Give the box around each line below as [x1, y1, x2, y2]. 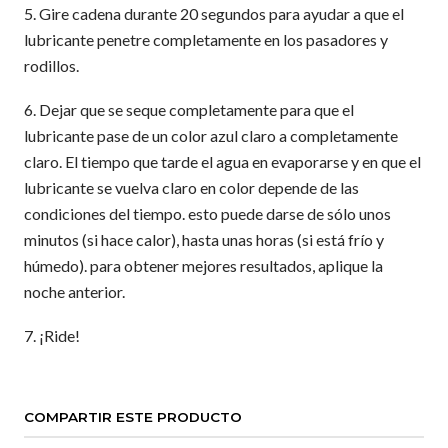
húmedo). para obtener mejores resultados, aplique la [24, 256, 383, 275]
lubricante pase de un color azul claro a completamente [24, 126, 398, 145]
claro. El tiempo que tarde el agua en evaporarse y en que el [24, 152, 421, 171]
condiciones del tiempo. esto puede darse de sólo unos [24, 204, 391, 223]
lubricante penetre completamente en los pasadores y [24, 30, 388, 49]
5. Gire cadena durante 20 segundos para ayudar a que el [24, 4, 404, 23]
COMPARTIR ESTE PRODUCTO [24, 409, 242, 425]
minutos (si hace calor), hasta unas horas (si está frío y [24, 230, 384, 249]
